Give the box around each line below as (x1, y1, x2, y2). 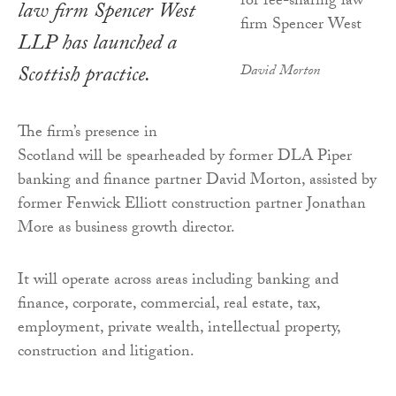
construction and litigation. (18, 339, 194, 368)
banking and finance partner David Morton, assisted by (18, 168, 377, 196)
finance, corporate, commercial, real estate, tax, (18, 292, 320, 320)
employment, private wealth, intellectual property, (18, 316, 340, 344)
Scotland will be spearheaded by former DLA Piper (18, 144, 352, 172)
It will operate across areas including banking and (18, 268, 339, 296)
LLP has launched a (18, 27, 177, 65)
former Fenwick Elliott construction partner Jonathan (18, 192, 366, 220)
